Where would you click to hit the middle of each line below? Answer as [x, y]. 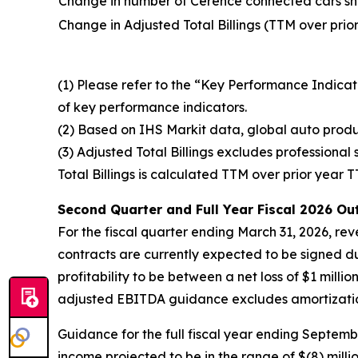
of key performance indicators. [154, 107]
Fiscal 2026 [293, 209]
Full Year [225, 209]
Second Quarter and [127, 209]
